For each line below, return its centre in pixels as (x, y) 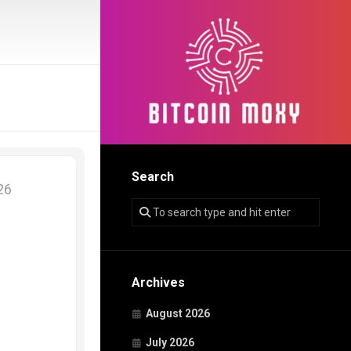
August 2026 (178, 313)
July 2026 (170, 342)
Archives (158, 282)
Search (153, 177)
